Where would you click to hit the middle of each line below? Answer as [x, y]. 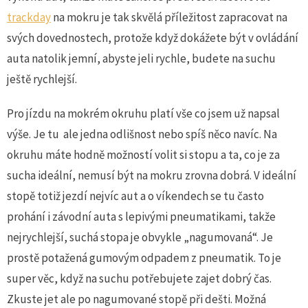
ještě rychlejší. [42, 79]
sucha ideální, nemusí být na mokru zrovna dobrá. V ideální [152, 176]
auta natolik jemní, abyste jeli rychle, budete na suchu [141, 59]
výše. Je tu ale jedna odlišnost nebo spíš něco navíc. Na [142, 134]
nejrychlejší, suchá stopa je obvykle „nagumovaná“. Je [140, 238]
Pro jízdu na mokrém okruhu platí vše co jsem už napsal [143, 114]
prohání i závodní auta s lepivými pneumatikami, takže [141, 217]
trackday [29, 18]
